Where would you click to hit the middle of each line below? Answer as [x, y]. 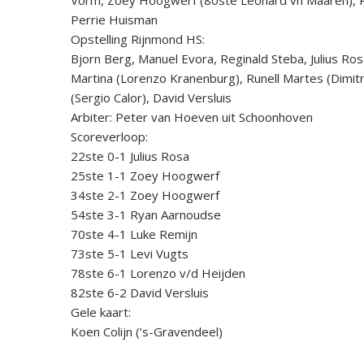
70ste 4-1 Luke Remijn [134, 234]
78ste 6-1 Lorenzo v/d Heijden [158, 273]
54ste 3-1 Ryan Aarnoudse [146, 214]
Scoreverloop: [109, 136]
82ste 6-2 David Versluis [140, 292]
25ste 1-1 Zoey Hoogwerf [145, 175]
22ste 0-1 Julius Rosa [130, 156]
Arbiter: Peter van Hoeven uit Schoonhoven [192, 117]
